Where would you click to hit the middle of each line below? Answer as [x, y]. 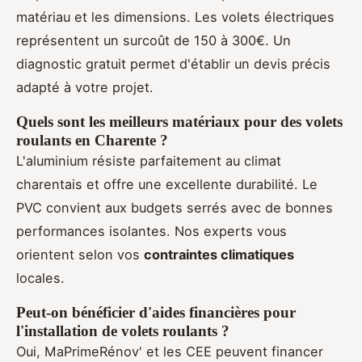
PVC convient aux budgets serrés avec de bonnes [175, 208]
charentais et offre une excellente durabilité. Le [167, 185]
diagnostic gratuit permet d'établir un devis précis [173, 64]
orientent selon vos [80, 255]
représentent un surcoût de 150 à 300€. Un [154, 41]
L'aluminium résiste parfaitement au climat [149, 161]
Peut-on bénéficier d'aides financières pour [156, 313]
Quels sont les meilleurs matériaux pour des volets [179, 122]
